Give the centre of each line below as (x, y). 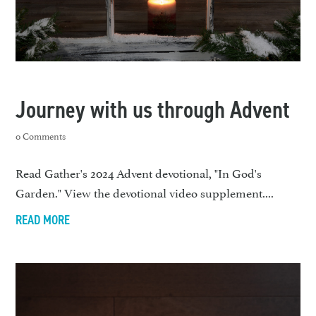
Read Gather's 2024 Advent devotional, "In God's (139, 172)
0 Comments (41, 136)
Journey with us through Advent (153, 110)
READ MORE (43, 220)
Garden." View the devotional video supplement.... (145, 192)
